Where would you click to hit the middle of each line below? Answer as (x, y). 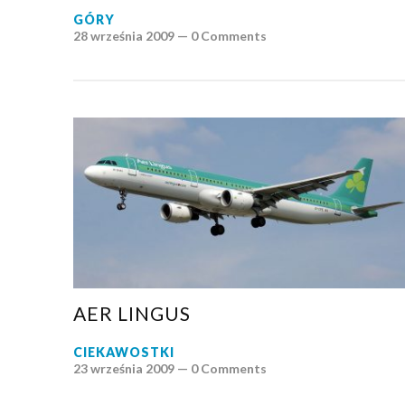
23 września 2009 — (132, 368)
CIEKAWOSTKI (123, 352)
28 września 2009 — (132, 35)
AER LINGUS (132, 313)
